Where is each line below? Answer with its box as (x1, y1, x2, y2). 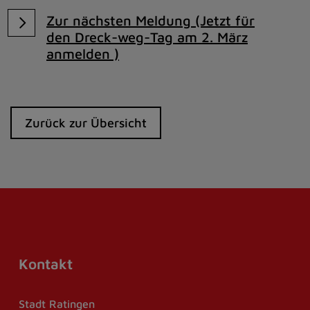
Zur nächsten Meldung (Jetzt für (46, 12, 255, 28)
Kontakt (19, 255, 73, 272)
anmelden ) (46, 46, 119, 62)
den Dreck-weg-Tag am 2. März (46, 29, 248, 45)
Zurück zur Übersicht (25, 116, 147, 130)
